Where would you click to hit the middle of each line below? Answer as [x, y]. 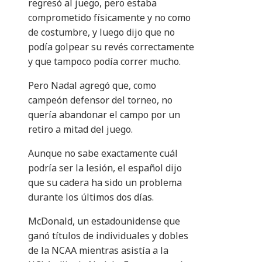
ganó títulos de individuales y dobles [108, 236]
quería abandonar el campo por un [104, 115]
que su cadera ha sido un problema [105, 183]
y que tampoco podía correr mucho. [104, 62]
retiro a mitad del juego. [80, 130]
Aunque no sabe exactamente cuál [103, 154]
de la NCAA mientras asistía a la [98, 251]
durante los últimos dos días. [91, 197]
